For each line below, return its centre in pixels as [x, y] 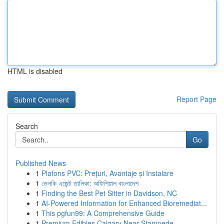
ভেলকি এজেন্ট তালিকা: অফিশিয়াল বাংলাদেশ [90, 183]
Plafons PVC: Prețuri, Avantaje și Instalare [107, 173]
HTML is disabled [35, 71]
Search [27, 126]
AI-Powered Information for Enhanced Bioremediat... [124, 203]
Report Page [196, 99]
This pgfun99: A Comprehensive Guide [103, 213]
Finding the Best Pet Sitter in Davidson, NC [109, 193]
